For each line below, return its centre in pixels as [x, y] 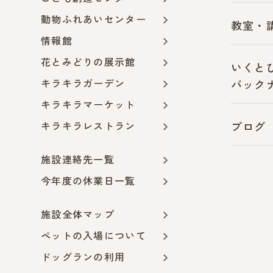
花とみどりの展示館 [88, 62]
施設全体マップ [78, 215]
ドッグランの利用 [83, 257]
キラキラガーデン [83, 84]
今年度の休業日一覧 [88, 181]
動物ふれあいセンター [94, 20]
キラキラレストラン [88, 126]
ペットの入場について [94, 236]
